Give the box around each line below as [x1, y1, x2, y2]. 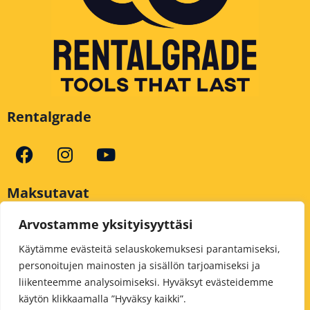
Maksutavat [7, 183, 89, 202]
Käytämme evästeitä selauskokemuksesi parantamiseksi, [19, 242, 280, 255]
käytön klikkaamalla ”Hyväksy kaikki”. [19, 292, 186, 305]
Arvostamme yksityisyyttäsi [19, 216, 193, 232]
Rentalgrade [7, 107, 91, 126]
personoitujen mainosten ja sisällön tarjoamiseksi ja [19, 259, 260, 272]
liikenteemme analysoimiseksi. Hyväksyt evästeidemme [19, 275, 273, 289]
